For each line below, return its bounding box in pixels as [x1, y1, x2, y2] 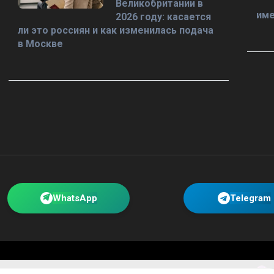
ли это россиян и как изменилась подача [18, 24, 213, 36]
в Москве [18, 38, 63, 50]
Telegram [230, 193, 272, 204]
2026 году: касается [116, 11, 211, 23]
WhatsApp [52, 193, 97, 204]
